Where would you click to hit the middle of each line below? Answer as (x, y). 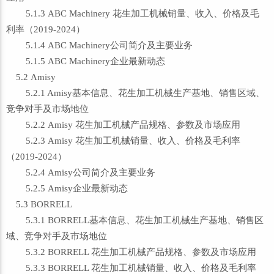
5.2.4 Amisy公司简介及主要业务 (81, 172)
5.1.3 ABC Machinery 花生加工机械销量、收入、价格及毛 (133, 13)
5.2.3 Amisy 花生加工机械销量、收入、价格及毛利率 (123, 141)
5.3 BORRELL (39, 204)
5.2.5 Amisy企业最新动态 (67, 188)
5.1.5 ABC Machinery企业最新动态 (86, 61)
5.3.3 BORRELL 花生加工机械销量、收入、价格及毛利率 (131, 268)
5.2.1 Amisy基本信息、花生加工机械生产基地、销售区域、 (135, 93)
